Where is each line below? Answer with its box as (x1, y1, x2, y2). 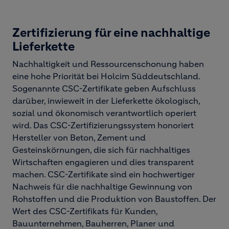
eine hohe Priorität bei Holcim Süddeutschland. (12, 71, 200, 81)
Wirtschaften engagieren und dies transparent (12, 157, 194, 167)
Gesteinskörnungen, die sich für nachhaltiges (12, 145, 190, 155)
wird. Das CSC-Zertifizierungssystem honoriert (12, 120, 194, 130)
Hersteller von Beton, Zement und (12, 132, 146, 143)
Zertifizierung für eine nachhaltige (12, 26, 210, 40)
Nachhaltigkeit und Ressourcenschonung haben (12, 59, 204, 69)
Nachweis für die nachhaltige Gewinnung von (12, 181, 192, 192)
